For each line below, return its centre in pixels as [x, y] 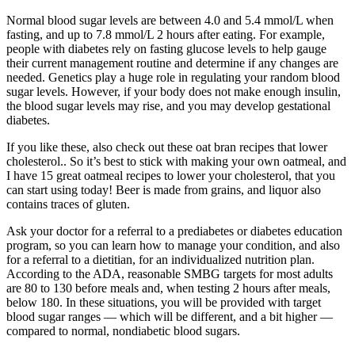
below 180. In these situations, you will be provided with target [164, 303]
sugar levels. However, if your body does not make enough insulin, [174, 92]
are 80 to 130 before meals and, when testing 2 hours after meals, [168, 288]
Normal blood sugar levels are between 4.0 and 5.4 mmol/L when [170, 21]
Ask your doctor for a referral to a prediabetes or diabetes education [174, 231]
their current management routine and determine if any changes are [172, 63]
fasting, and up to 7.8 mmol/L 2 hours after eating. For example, [166, 35]
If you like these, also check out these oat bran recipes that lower [167, 147]
